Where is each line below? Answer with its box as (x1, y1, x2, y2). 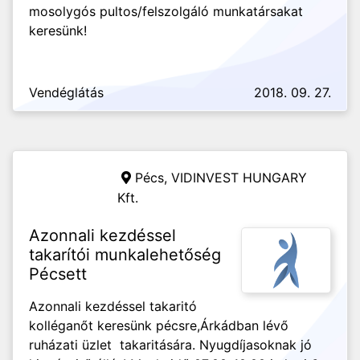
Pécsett (29, 264, 87, 284)
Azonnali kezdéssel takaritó (29, 298, 197, 314)
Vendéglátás (29, 84, 104, 100)
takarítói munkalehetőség (29, 245, 221, 264)
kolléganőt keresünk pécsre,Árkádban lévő (29, 317, 288, 333)
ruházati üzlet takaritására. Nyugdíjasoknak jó (29, 337, 312, 353)
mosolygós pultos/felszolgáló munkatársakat (29, 3, 303, 19)
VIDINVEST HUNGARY (171, 170, 307, 186)
